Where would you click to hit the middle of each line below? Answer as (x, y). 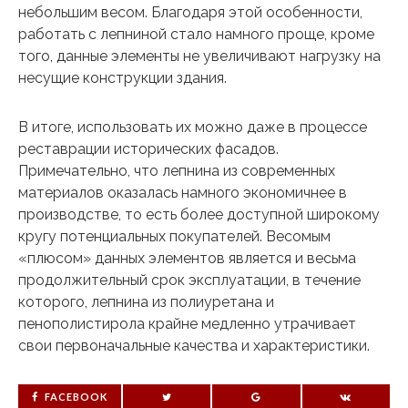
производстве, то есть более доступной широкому (199, 214)
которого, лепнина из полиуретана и (146, 301)
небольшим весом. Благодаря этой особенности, (190, 12)
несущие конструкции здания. (122, 77)
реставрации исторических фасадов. (148, 148)
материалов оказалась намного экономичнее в (183, 192)
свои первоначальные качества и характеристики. (194, 345)
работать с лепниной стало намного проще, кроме (196, 34)
